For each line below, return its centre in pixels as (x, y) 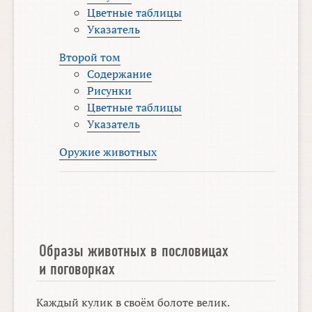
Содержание (120, 73)
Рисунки (110, 90)
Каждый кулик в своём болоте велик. (133, 302)
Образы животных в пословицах (134, 250)
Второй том (90, 57)
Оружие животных (108, 151)
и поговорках (77, 268)
